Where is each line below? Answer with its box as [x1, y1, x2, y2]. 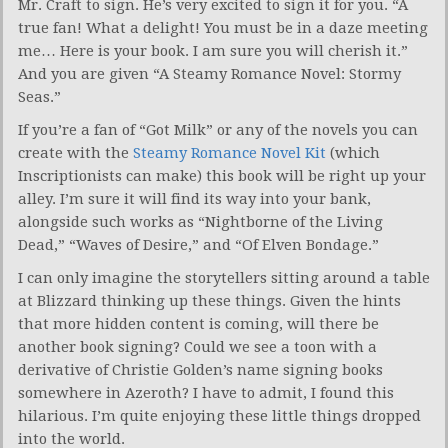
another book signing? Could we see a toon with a [18, 338, 377, 357]
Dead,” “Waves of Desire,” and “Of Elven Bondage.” [18, 236, 379, 255]
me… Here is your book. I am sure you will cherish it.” [18, 42, 408, 61]
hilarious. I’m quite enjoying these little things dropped [18, 407, 421, 426]
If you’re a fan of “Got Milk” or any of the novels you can [18, 121, 418, 140]
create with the [18, 144, 133, 163]
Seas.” [18, 88, 61, 107]
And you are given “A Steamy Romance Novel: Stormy [18, 65, 401, 84]
